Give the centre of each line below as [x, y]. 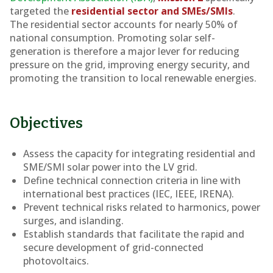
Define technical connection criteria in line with [132, 180]
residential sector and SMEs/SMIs [152, 11]
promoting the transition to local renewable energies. [133, 78]
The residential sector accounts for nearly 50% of [124, 24]
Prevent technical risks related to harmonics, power [142, 207]
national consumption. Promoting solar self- [112, 38]
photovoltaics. [56, 261]
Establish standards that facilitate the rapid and [134, 234]
